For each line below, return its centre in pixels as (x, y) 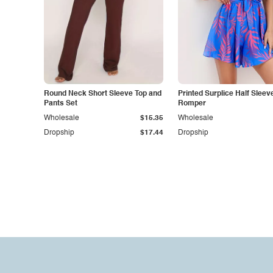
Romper (192, 104)
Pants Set (61, 104)
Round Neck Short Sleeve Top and (103, 94)
